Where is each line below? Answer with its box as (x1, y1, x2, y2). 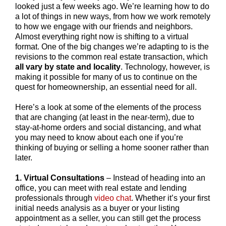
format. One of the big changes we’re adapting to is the (15, 42, 209, 51)
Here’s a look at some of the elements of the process (15, 102, 201, 111)
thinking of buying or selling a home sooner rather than (15, 143, 209, 152)
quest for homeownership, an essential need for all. (15, 82, 197, 91)
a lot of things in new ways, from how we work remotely (15, 12, 210, 21)
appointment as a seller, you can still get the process (15, 213, 201, 222)
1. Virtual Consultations (15, 173, 104, 182)
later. (15, 153, 32, 162)
